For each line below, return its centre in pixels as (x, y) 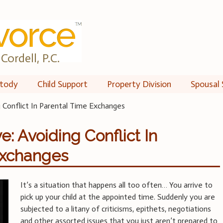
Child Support (62, 84)
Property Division (139, 84)
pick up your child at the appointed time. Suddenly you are (118, 197)
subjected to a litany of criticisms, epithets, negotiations (116, 209)
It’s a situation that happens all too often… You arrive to (117, 185)
